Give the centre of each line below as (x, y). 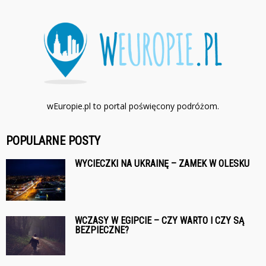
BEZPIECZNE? (102, 230)
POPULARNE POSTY (53, 140)
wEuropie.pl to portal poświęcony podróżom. (133, 106)
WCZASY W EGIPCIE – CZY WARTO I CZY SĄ (159, 220)
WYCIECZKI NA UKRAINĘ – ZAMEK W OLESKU (162, 163)
